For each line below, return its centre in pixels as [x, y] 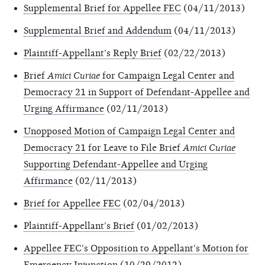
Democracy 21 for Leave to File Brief [103, 148]
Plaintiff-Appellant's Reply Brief [93, 53]
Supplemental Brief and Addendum [98, 30]
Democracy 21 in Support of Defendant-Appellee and [137, 92]
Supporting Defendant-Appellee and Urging [116, 164]
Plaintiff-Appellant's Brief [79, 226]
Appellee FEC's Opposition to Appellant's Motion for [136, 248]
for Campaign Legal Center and [167, 75]
